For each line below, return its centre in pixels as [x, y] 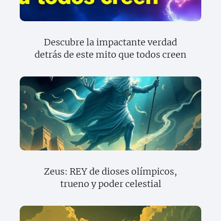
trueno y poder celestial [110, 184]
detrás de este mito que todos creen [110, 55]
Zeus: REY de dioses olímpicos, [110, 172]
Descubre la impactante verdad [110, 42]
